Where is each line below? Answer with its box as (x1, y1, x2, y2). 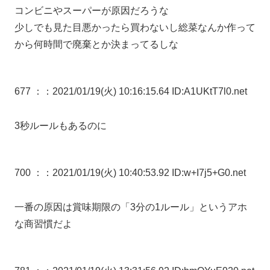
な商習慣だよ (14, 218, 72, 229)
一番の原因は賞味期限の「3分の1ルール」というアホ (14, 201, 247, 212)
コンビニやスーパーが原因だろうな (14, 5, 169, 16)
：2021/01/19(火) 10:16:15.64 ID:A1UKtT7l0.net (43, 86, 247, 96)
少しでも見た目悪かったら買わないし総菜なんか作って (14, 22, 256, 33)
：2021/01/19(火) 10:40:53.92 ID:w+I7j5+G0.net (43, 167, 246, 178)
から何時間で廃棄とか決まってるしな (14, 39, 178, 49)
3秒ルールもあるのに (14, 120, 107, 131)
